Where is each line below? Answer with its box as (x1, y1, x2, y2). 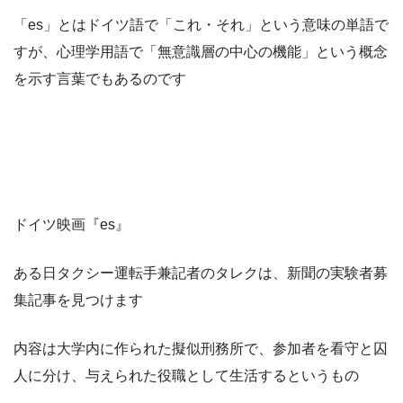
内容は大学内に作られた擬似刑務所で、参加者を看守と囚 (13, 340, 388, 356)
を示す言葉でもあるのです (13, 70, 186, 86)
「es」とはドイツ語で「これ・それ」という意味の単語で (13, 16, 389, 32)
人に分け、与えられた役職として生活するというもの (13, 367, 359, 383)
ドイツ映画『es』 (13, 216, 130, 232)
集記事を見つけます (13, 291, 143, 308)
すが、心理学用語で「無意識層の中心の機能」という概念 (13, 43, 388, 59)
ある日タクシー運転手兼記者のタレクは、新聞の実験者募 (13, 264, 388, 281)
